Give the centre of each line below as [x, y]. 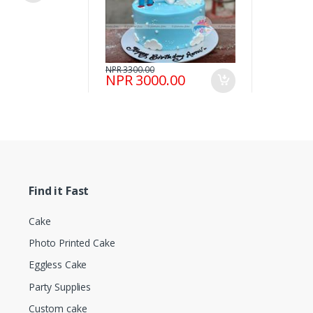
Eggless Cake [58, 265]
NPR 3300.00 [130, 70]
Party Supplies [60, 286]
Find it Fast [59, 190]
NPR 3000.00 [145, 80]
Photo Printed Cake [72, 243]
